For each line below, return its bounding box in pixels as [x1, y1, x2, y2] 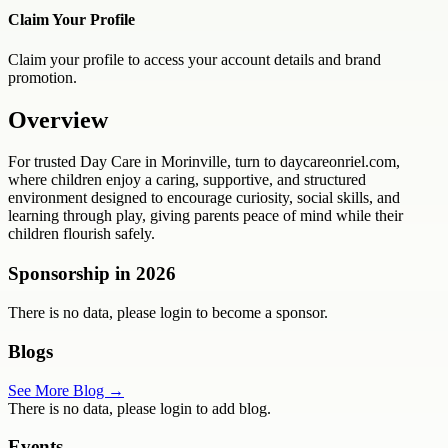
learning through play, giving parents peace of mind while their [8, 207, 403, 225]
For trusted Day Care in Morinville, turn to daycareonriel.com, [8, 153, 400, 171]
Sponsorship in [8, 263, 136, 285]
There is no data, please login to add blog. [8, 399, 271, 417]
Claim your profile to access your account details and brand [8, 50, 381, 68]
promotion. [8, 68, 77, 86]
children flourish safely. [8, 225, 155, 243]
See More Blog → [8, 381, 124, 399]
